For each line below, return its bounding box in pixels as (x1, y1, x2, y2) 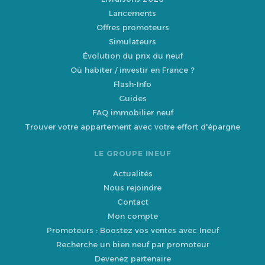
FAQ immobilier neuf (92, 108, 173, 118)
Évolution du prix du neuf (82, 51, 183, 61)
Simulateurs (109, 37, 156, 47)
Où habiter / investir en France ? (70, 65, 195, 75)
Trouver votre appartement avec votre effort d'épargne (25, 122, 240, 132)
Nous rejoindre (104, 183, 161, 193)
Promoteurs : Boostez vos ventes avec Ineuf (46, 225, 219, 235)
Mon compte (107, 211, 158, 221)
